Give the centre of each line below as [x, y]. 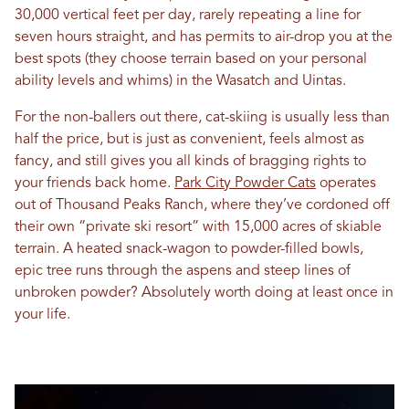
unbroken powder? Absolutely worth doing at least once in [204, 294]
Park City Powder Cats [245, 184]
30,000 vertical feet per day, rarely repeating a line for [188, 16]
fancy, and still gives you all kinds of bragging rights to [190, 162]
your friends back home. [94, 184]
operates [346, 184]
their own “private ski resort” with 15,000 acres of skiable [198, 228]
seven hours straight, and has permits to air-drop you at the [204, 38]
